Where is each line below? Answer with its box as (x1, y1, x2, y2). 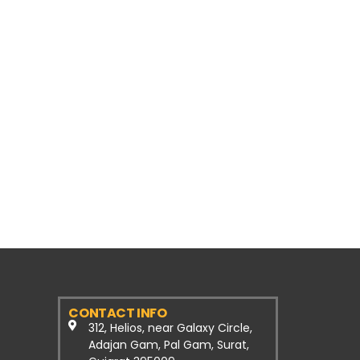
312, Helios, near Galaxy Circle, (88, 320, 252, 336)
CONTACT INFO (68, 304, 167, 322)
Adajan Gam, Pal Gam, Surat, (88, 337, 249, 353)
